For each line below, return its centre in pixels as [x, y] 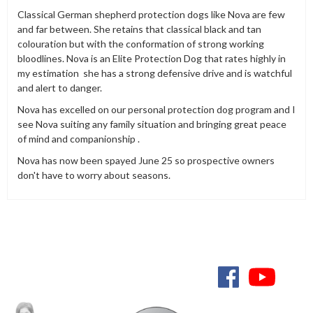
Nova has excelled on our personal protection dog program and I [156, 110]
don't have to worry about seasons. [94, 175]
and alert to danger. [60, 88]
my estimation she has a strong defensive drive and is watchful [155, 73]
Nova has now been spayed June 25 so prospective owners [146, 161]
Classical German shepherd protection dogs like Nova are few [151, 15]
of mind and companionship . [80, 139]
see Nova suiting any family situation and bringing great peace [152, 124]
